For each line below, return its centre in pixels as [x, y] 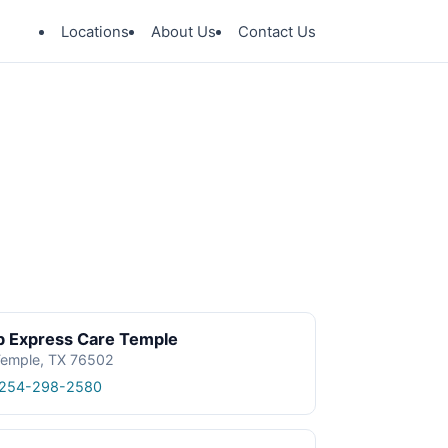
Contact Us [277, 31]
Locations [95, 31]
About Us [183, 31]
